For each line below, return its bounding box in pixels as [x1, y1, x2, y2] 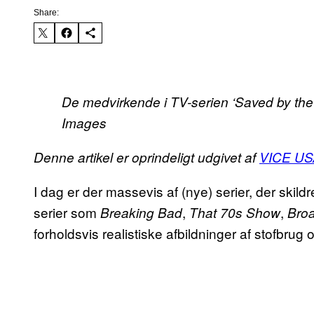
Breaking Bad [100, 203, 182, 222]
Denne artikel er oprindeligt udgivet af [34, 148, 259, 167]
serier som [34, 203, 100, 222]
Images [62, 114, 107, 132]
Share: [34, 8, 59, 18]
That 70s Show [189, 203, 280, 222]
